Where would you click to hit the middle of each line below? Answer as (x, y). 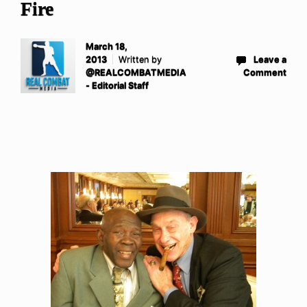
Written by (140, 60)
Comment (265, 73)
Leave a (270, 60)
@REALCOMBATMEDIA (136, 73)
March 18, (107, 47)
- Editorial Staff (117, 86)
